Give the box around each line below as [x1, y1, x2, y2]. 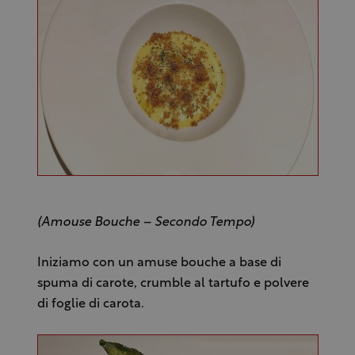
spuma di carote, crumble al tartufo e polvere [36, 277, 309, 290]
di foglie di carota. [36, 297, 144, 311]
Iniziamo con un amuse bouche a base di [36, 256, 281, 269]
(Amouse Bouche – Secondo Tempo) [36, 216, 254, 229]
